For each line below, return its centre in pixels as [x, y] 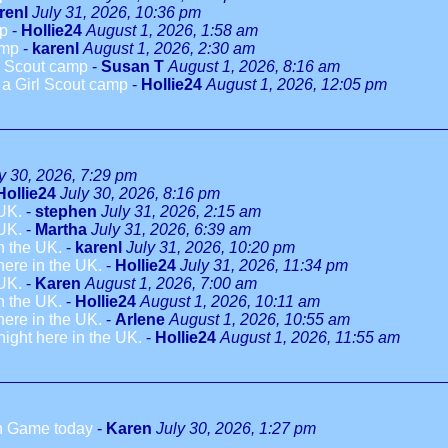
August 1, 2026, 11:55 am [310, 337]
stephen [66, 211]
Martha [61, 229]
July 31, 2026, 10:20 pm [210, 247]
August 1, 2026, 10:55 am [259, 319]
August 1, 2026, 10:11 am [230, 301]
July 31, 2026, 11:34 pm [264, 265]
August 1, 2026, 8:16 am [254, 66]
